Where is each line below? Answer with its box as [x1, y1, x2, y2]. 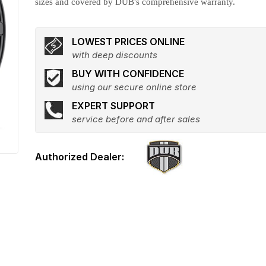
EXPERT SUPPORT [72, 100, 156, 112]
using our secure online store [72, 81, 197, 93]
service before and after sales [72, 113, 201, 125]
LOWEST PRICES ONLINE [72, 36, 185, 47]
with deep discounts [72, 49, 158, 61]
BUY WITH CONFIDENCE [72, 68, 185, 80]
